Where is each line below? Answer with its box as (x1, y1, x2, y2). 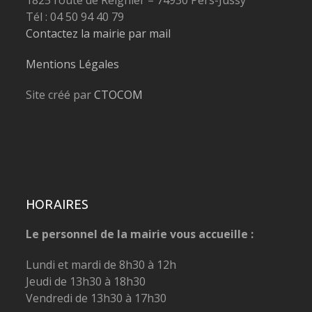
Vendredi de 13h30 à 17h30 (26, 290, 167, 306)
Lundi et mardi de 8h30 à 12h (26, 256, 177, 272)
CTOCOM (94, 86, 143, 102)
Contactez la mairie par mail (26, 25, 171, 41)
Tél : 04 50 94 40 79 (26, 8, 125, 24)
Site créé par (26, 86, 95, 102)
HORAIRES (26, 196, 89, 211)
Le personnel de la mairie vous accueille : (26, 226, 254, 242)
